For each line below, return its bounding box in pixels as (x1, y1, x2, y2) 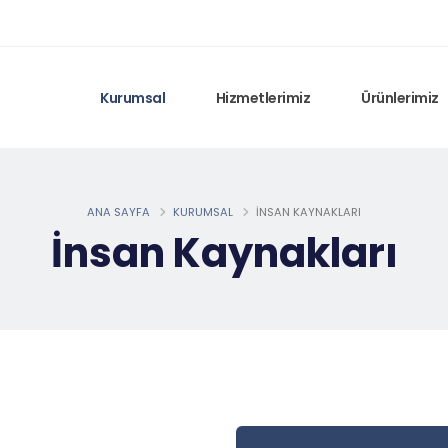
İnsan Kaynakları (50, 225, 398, 281)
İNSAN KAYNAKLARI (256, 204, 361, 220)
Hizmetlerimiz (215, 88, 311, 108)
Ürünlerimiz (361, 88, 439, 108)
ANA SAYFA (87, 204, 150, 220)
